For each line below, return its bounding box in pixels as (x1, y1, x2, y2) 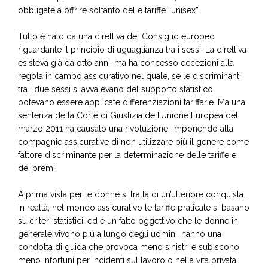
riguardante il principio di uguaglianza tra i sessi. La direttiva (18, 45, 246, 54)
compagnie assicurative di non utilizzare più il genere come (18, 137, 249, 147)
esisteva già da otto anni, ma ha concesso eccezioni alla (18, 58, 234, 68)
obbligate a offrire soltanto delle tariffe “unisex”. (18, 5, 200, 15)
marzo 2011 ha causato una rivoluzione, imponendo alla (18, 124, 233, 133)
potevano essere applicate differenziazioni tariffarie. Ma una (18, 98, 245, 107)
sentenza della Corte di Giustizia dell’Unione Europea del (18, 111, 238, 120)
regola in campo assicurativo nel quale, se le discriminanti (18, 71, 241, 81)
